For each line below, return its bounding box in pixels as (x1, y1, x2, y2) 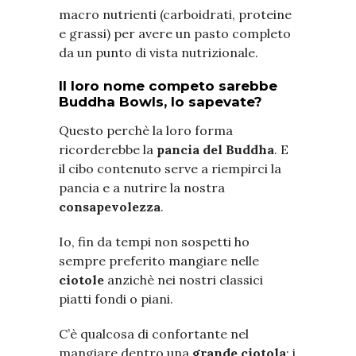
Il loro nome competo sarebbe (59, 77, 277, 94)
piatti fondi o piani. (59, 290, 173, 307)
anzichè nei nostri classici (104, 271, 263, 288)
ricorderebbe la (59, 141, 157, 157)
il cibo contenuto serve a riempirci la (59, 160, 281, 176)
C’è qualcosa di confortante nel (59, 325, 249, 342)
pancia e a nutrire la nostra (59, 179, 225, 195)
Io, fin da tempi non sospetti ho (59, 233, 250, 250)
